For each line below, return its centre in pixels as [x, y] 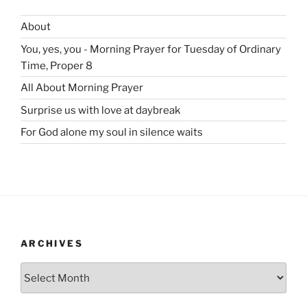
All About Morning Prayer [82, 88]
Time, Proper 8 [57, 65]
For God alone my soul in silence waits [112, 133]
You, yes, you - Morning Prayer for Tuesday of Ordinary [151, 49]
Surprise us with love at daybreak [100, 110]
